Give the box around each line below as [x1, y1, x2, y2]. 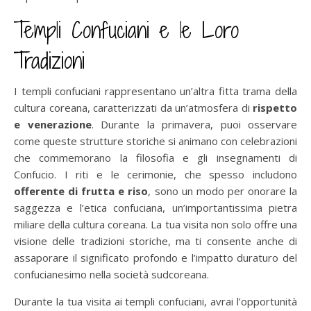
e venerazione [14, 117, 92, 132]
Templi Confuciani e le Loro [14, 15, 239, 46]
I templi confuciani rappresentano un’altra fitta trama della [14, 84, 297, 99]
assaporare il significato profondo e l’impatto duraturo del [14, 251, 297, 265]
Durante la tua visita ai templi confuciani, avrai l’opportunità [14, 294, 297, 309]
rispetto [253, 101, 297, 115]
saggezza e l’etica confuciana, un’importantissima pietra [14, 201, 297, 215]
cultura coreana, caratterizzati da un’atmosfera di [14, 101, 253, 115]
